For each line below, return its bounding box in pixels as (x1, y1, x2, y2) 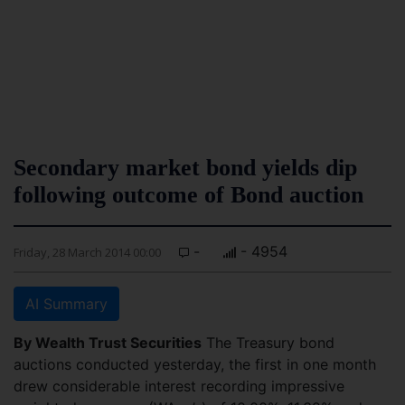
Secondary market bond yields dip (14, 155, 357, 181)
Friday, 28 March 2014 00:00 (14, 244, 161, 260)
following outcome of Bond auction (14, 182, 363, 208)
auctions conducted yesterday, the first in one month (14, 355, 376, 373)
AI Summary (25, 295, 108, 313)
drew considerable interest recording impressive (14, 377, 344, 395)
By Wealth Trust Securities (14, 334, 202, 352)
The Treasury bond (202, 334, 334, 352)
